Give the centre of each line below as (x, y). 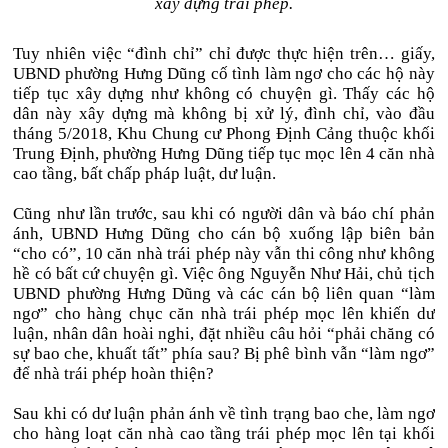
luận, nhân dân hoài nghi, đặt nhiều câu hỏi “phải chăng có (224, 333)
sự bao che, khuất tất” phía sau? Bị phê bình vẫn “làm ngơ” (224, 353)
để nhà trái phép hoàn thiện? (114, 373)
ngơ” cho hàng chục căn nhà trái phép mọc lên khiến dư (224, 313)
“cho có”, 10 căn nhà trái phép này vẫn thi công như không (224, 253)
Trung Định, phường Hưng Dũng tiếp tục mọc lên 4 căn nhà (224, 153)
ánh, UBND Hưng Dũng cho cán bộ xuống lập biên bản (224, 233)
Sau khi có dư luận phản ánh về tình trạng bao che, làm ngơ (224, 413)
